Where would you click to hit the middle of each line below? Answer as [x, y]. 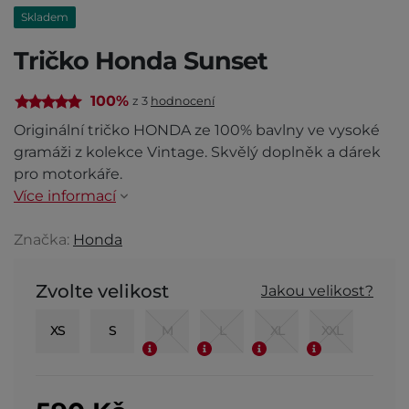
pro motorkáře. [68, 173]
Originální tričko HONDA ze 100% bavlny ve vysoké [197, 130]
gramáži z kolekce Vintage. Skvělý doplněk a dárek [197, 152]
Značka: [43, 239]
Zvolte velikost [102, 291]
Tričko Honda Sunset [141, 60]
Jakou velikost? [317, 290]
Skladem [45, 16]
